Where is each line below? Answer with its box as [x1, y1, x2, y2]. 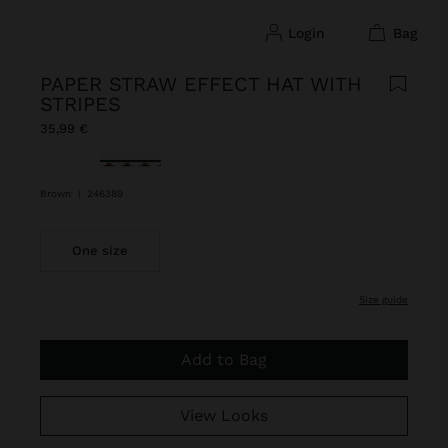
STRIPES [40, 92, 121, 116]
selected [99, 147, 166, 166]
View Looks [189, 406, 268, 425]
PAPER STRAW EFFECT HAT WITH [40, 72, 362, 96]
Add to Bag [191, 350, 267, 369]
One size [71, 243, 128, 258]
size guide [364, 294, 408, 305]
